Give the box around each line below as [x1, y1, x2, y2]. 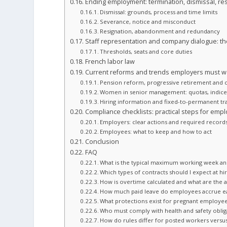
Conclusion [85, 137, 119, 146]
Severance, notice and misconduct [100, 18, 196, 26]
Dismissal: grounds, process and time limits [100, 8, 218, 16]
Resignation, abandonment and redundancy [100, 27, 220, 35]
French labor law [85, 57, 135, 66]
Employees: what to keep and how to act [100, 128, 212, 136]
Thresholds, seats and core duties [100, 48, 193, 56]
